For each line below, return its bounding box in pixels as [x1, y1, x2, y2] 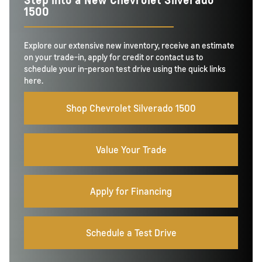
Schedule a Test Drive [85, 226, 177, 239]
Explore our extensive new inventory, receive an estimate [24, 39, 235, 50]
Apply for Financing [90, 184, 172, 197]
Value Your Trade [95, 143, 167, 156]
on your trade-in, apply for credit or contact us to [24, 51, 204, 62]
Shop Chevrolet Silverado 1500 [66, 101, 196, 114]
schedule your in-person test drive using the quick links [24, 63, 226, 74]
